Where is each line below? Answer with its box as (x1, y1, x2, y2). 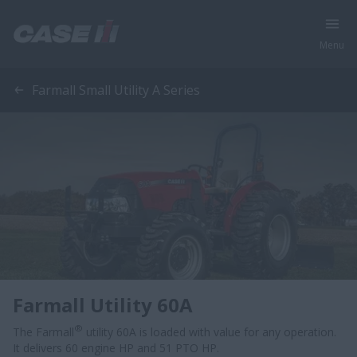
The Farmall (13, 324, 74, 339)
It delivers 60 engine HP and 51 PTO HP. (13, 340, 219, 355)
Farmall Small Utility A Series (32, 81, 200, 99)
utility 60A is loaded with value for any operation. (83, 324, 339, 339)
